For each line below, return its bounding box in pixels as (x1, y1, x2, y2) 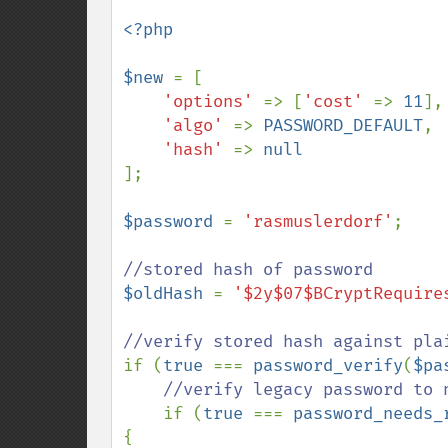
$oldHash (123, 283, 213, 304)
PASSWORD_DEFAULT (263, 115, 423, 136)
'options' (163, 91, 263, 112)
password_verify (253, 355, 403, 376)
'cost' (303, 91, 373, 112)
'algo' (163, 115, 233, 136)
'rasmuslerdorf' (243, 211, 393, 232)
